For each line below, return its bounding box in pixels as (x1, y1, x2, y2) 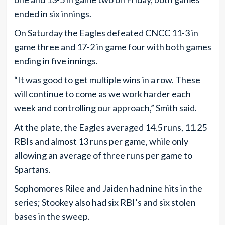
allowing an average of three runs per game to (14, 149, 192, 161)
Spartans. (14, 163, 51, 175)
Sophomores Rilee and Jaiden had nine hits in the (14, 182, 202, 194)
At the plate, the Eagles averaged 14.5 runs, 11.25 (14, 121, 207, 133)
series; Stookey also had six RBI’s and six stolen (14, 196, 196, 208)
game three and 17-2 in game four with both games (14, 41, 211, 52)
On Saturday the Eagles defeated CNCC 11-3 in (14, 27, 198, 38)
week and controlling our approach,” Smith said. (14, 102, 197, 114)
